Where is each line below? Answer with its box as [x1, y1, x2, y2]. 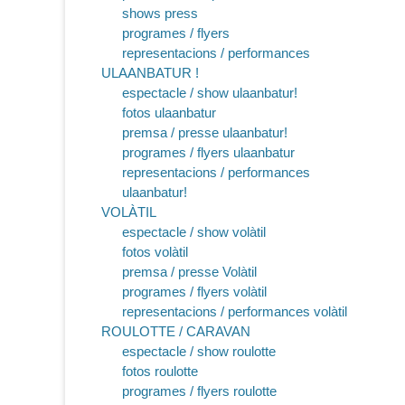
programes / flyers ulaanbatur [121, 144, 295, 160]
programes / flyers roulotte [121, 382, 277, 399]
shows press [121, 5, 198, 21]
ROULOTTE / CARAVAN [101, 323, 250, 339]
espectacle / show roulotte [121, 343, 276, 359]
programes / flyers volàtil [121, 283, 267, 299]
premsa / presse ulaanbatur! [121, 124, 287, 140]
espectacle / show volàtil [121, 223, 266, 240]
